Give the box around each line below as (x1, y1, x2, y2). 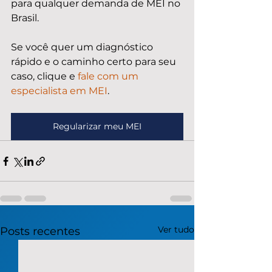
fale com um (78, 70, 141, 82)
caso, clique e (11, 70, 78, 82)
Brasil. (11, 12, 39, 24)
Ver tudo (158, 224, 194, 235)
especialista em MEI (11, 85, 107, 97)
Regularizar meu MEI (53, 121, 141, 132)
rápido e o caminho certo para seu (11, 56, 178, 67)
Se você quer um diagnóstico (11, 41, 155, 53)
